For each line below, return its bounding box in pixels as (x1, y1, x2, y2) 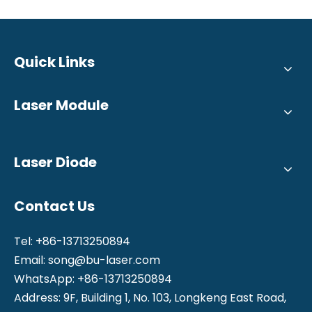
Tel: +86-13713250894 (14, 233, 130, 249)
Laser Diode (14, 152, 97, 172)
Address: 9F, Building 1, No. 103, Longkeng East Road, (14, 289, 286, 306)
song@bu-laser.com (48, 251, 160, 268)
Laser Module (14, 95, 109, 115)
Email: (14, 251, 48, 268)
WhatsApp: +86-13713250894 (14, 270, 172, 287)
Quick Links (14, 52, 95, 72)
